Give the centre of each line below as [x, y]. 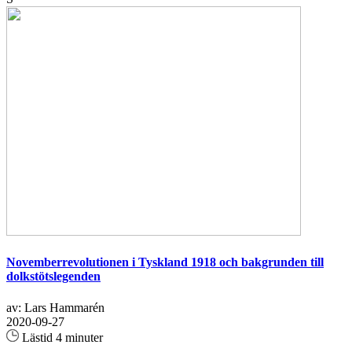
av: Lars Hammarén [55, 307]
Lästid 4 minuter [61, 337]
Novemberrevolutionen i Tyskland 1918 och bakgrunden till [165, 262]
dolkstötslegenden [53, 277]
